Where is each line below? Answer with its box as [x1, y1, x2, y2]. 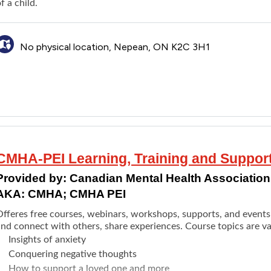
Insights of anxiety [8, 234, 86, 244]
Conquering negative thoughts [8, 249, 137, 259]
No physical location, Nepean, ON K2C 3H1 [19, 41, 210, 53]
